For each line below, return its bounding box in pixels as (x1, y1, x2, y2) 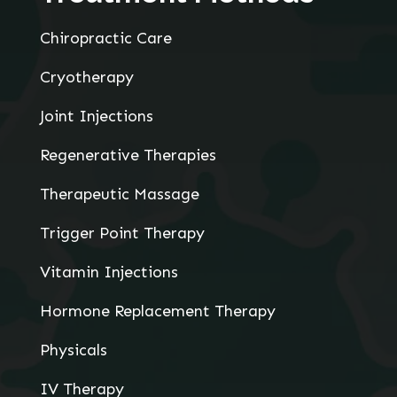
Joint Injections (39, 106, 153, 127)
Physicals (39, 340, 107, 361)
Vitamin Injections (39, 262, 178, 283)
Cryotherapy (39, 67, 134, 88)
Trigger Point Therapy (39, 223, 205, 244)
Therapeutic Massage (39, 184, 199, 205)
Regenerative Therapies (39, 145, 216, 166)
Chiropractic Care (39, 28, 172, 49)
